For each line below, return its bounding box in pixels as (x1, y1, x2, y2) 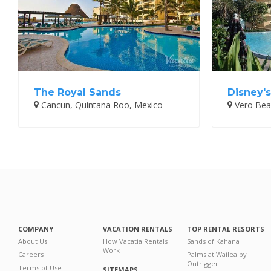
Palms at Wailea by (187, 250, 247, 259)
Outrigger (187, 259, 219, 268)
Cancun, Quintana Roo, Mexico (39, 99, 163, 111)
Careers (18, 250, 44, 259)
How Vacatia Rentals (103, 237, 168, 246)
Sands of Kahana (187, 237, 240, 246)
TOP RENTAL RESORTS (187, 224, 265, 233)
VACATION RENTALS (103, 224, 173, 233)
